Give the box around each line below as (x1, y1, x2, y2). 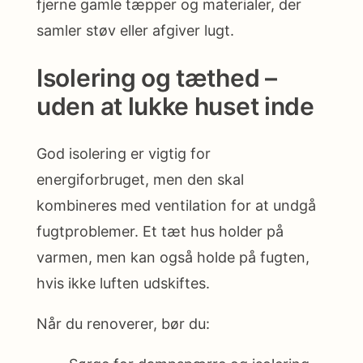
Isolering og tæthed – (36, 63, 277, 93)
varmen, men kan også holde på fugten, (36, 249, 310, 267)
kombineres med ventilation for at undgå (36, 197, 316, 215)
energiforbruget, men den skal (36, 171, 244, 189)
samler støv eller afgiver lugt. (36, 22, 234, 40)
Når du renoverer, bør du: (36, 315, 210, 333)
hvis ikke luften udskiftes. (36, 275, 210, 293)
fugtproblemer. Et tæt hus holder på (36, 223, 284, 241)
